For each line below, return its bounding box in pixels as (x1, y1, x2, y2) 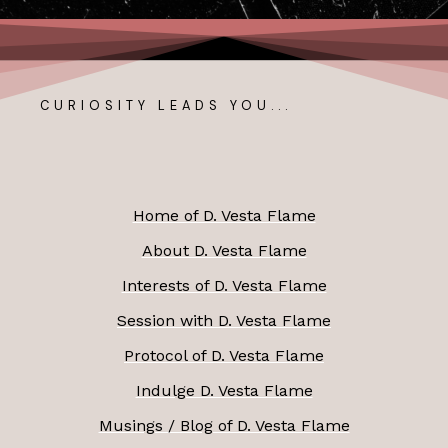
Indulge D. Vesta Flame (135, 380, 313, 400)
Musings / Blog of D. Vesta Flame (98, 415, 350, 435)
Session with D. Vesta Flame (117, 310, 331, 330)
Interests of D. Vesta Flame (121, 275, 327, 295)
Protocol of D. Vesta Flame (124, 345, 324, 365)
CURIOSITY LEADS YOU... (40, 96, 292, 114)
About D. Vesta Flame (141, 240, 307, 260)
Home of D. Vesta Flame (132, 205, 316, 225)
